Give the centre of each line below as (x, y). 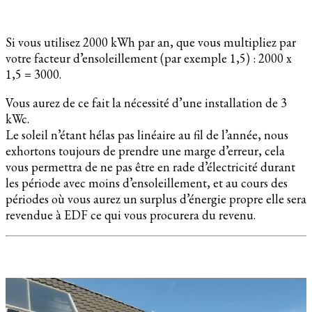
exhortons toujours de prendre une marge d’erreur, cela (145, 150)
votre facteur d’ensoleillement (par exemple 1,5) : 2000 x (149, 58)
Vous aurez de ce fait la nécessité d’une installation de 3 (146, 102)
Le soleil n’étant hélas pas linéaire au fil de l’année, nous (147, 134)
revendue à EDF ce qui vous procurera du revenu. (131, 214)
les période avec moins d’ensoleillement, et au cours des (147, 182)
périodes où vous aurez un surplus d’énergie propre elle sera (156, 198)
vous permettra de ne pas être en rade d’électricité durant (150, 166)
